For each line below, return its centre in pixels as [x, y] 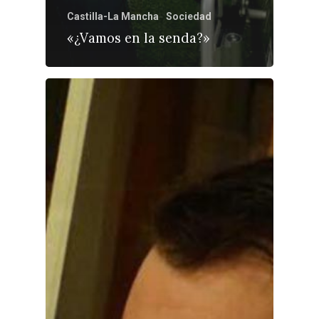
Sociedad [189, 17]
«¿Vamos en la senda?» [138, 38]
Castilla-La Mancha [113, 17]
